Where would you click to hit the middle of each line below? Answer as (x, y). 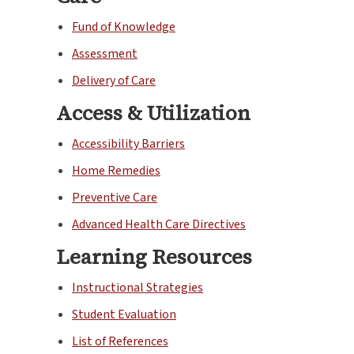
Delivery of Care (114, 80)
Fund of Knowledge (124, 26)
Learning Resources (154, 256)
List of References (120, 341)
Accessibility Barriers (128, 143)
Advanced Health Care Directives (159, 224)
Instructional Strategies (137, 287)
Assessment (105, 53)
